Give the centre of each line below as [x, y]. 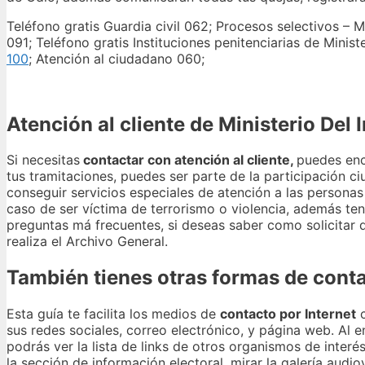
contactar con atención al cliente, [188, 160]
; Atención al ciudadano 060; [117, 58]
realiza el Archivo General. [87, 242]
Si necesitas [43, 160]
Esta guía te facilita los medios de [113, 314]
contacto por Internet [288, 314]
